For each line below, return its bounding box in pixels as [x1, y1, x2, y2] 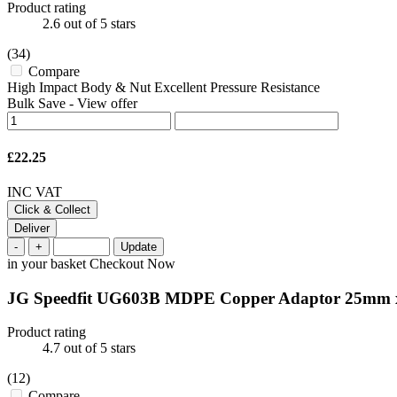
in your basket [7, 255, 90, 271]
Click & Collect [14, 202, 90, 216]
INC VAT [7, 183, 62, 199]
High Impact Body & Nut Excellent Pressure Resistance [7, 80, 320, 96]
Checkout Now [90, 255, 175, 271]
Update [121, 239, 157, 253]
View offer [77, 96, 137, 112]
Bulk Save [7, 96, 66, 112]
